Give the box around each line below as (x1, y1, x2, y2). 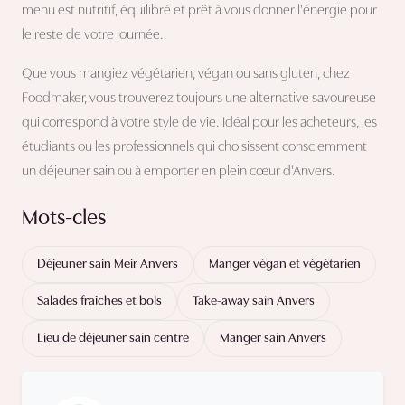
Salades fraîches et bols (37, 295, 162, 309)
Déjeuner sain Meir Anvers (37, 258, 178, 272)
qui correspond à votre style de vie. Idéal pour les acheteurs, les (22, 116, 377, 131)
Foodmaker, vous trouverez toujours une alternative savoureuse (22, 91, 376, 107)
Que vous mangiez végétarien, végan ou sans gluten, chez (22, 67, 350, 82)
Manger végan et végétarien (209, 258, 361, 272)
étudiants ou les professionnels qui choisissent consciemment (22, 140, 367, 155)
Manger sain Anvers (220, 332, 326, 346)
